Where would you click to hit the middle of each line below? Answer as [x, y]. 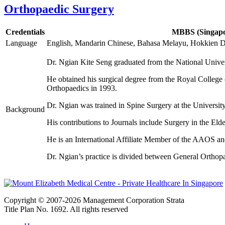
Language [21, 43]
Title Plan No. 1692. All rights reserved [66, 209]
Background [25, 109]
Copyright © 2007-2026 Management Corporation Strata [94, 200]
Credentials [25, 32]
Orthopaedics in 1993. [82, 88]
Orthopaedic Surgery [59, 9]
